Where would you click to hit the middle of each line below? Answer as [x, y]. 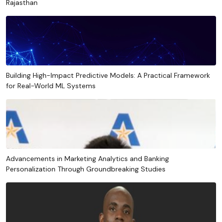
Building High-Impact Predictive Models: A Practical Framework [108, 75]
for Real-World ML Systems [51, 85]
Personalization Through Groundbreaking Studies [86, 169]
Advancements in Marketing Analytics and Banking [87, 158]
